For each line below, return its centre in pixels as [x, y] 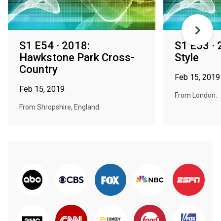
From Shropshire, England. [60, 107]
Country [38, 69]
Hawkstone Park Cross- [77, 57]
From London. [196, 95]
